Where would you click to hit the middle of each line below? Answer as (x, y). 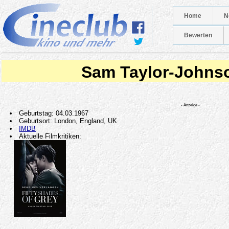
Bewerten (198, 35)
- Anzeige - (190, 105)
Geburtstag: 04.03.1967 (54, 113)
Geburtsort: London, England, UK (68, 121)
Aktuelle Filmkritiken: (50, 136)
